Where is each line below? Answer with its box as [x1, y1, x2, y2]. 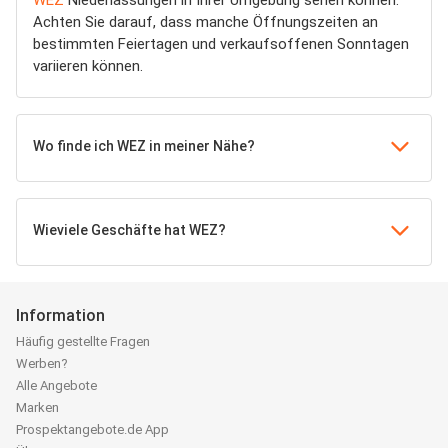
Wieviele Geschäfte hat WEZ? [33, 222, 226, 238]
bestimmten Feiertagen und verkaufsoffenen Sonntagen [33, 35, 409, 53]
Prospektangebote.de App [16, 422, 169, 438]
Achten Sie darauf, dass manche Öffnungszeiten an [33, 13, 378, 31]
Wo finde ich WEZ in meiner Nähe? [33, 138, 255, 154]
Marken [16, 400, 59, 416]
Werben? [16, 356, 68, 372]
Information [16, 306, 105, 325]
